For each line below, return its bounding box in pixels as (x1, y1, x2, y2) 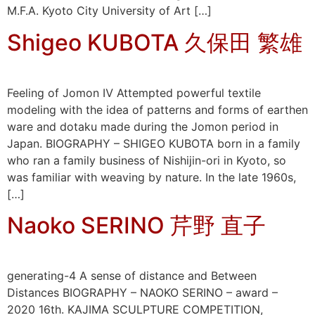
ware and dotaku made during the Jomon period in (7, 119, 278, 134)
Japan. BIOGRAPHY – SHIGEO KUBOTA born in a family (7, 136, 300, 150)
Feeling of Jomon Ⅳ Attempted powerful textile (7, 85, 261, 100)
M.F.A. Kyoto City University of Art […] (7, 4, 212, 18)
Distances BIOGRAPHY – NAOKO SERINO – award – (7, 285, 278, 300)
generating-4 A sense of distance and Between (7, 268, 257, 283)
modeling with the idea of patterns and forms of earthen (7, 102, 308, 117)
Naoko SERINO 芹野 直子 (7, 211, 266, 239)
